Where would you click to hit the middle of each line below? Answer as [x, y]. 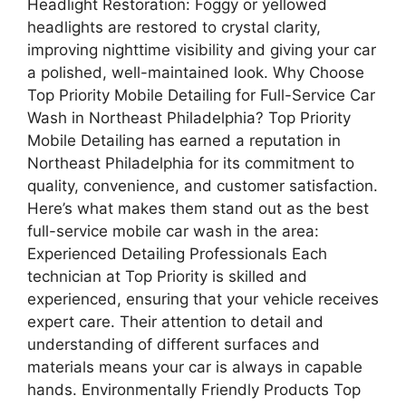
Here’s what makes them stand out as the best [198, 208]
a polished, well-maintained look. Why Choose [196, 72]
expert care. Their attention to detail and [175, 321]
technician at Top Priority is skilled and [167, 276]
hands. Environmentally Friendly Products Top [194, 389]
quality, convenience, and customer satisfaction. [203, 185]
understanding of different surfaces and [174, 344]
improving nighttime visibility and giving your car [202, 49]
